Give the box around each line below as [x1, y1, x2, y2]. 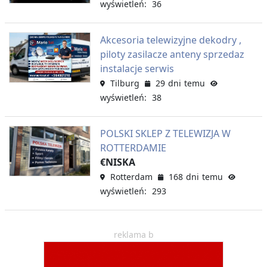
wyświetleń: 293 [100, 185, 166, 197]
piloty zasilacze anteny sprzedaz [100, 47, 244, 61]
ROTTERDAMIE [100, 141, 166, 154]
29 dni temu [155, 77, 205, 89]
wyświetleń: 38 [100, 91, 162, 103]
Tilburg [110, 77, 139, 89]
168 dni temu [168, 170, 223, 182]
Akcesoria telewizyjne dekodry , [100, 33, 241, 46]
